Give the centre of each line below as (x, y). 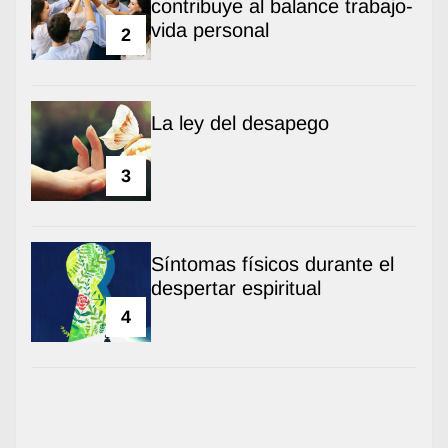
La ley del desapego (240, 122)
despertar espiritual (236, 287)
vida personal (210, 29)
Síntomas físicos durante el (272, 263)
